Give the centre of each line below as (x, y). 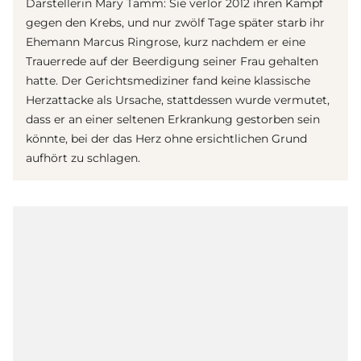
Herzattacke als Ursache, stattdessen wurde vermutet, (178, 100)
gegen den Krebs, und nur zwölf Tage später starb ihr (175, 23)
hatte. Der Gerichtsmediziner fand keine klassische (168, 81)
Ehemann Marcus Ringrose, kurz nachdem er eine (166, 42)
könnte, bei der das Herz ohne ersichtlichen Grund (166, 139)
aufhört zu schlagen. (83, 158)
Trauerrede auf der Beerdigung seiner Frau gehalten (172, 62)
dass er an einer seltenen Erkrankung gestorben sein (173, 120)
